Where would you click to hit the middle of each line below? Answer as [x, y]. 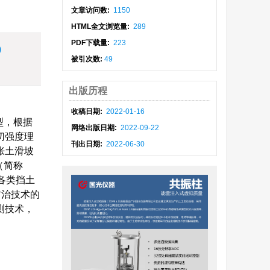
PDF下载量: [92, 43]
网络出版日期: [95, 128]
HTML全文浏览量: [102, 27]
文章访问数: [92, 10]
